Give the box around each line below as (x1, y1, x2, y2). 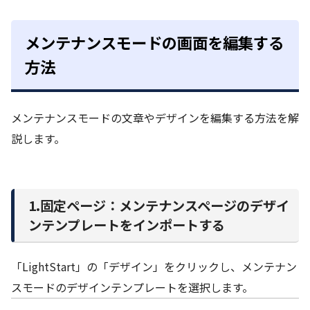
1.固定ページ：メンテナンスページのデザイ (28, 195, 289, 215)
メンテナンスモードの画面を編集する (25, 30, 284, 53)
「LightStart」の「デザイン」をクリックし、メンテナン (11, 258, 297, 275)
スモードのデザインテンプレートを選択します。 (11, 279, 253, 296)
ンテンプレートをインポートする (28, 215, 225, 235)
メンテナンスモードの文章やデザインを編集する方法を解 (11, 109, 299, 127)
